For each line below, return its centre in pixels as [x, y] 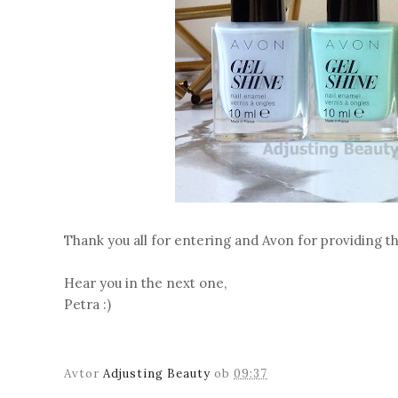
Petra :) [88, 304]
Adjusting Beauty [157, 374]
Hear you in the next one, [145, 283]
